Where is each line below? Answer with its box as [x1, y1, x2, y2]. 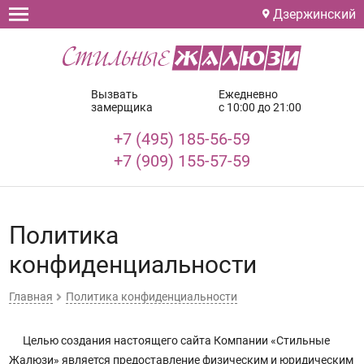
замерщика [91, 101, 154, 115]
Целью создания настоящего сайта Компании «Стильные [19, 334, 330, 348]
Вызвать [91, 88, 139, 102]
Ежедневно [218, 88, 278, 102]
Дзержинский [269, 6, 356, 22]
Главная [8, 289, 53, 303]
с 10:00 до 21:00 [218, 101, 301, 115]
